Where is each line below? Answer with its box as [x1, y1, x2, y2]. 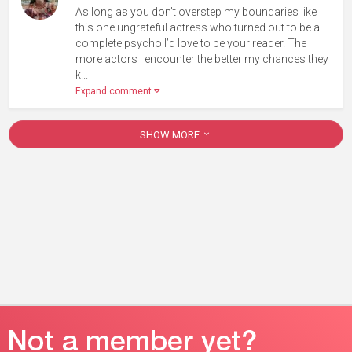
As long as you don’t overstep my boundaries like [75, 5, 317, 18]
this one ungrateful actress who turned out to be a [75, 20, 321, 34]
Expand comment [75, 85, 155, 97]
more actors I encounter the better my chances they [75, 52, 329, 65]
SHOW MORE [140, 128, 202, 141]
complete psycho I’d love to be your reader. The [75, 36, 307, 49]
